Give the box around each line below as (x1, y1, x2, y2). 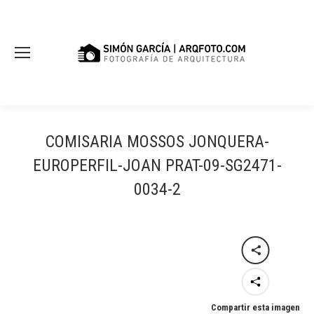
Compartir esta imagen (211, 302, 300, 313)
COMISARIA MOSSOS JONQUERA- (45, 132, 269, 151)
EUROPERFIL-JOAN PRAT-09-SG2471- (32, 156, 282, 175)
